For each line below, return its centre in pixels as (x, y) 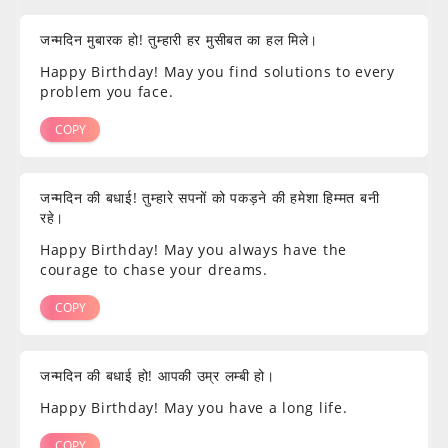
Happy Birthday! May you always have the (194, 250)
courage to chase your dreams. (154, 270)
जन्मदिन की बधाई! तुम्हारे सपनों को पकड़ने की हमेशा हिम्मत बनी (210, 198)
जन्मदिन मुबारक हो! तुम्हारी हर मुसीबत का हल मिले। (179, 40)
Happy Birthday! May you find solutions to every (217, 72)
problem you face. (107, 92)
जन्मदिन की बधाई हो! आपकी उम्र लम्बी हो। (157, 376)
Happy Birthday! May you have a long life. (194, 408)
